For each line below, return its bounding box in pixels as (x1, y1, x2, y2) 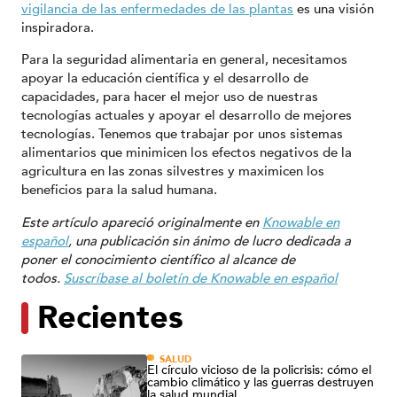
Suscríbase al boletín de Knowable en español (64, 269, 338, 288)
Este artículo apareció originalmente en (21, 214, 259, 232)
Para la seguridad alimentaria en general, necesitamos (21, 51, 347, 69)
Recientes (37, 295, 183, 339)
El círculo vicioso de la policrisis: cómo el (147, 361, 371, 378)
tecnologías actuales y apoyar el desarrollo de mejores (21, 106, 352, 125)
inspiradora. (21, 18, 94, 36)
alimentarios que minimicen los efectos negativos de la (21, 144, 352, 162)
